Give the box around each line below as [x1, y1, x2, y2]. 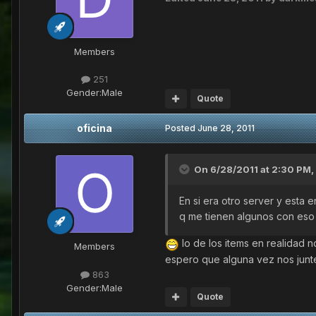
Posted [165, 123, 197, 134]
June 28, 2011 [197, 123, 255, 134]
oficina [77, 122, 112, 135]
